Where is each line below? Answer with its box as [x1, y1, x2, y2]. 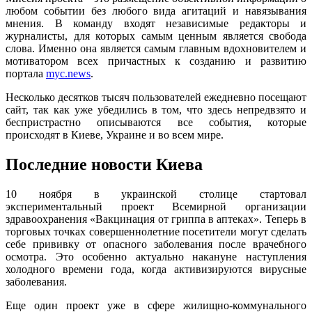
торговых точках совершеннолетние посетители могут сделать [6, 225, 306, 237]
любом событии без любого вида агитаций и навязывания [6, 4, 306, 17]
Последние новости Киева [6, 155, 203, 173]
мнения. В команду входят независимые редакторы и [6, 17, 306, 29]
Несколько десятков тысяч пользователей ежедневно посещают [6, 91, 306, 103]
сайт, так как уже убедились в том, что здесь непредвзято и [6, 103, 306, 116]
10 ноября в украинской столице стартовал [6, 187, 306, 200]
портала [6, 67, 46, 79]
